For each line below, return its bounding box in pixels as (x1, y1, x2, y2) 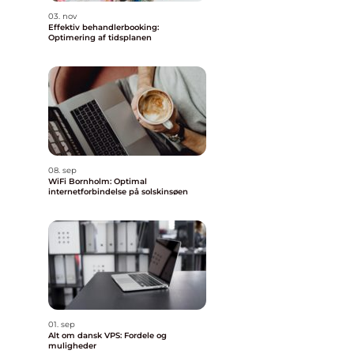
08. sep (48, 165, 77, 175)
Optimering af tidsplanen (48, 32, 152, 43)
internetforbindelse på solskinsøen (48, 186, 188, 197)
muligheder (48, 341, 96, 351)
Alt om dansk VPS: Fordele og (48, 330, 167, 341)
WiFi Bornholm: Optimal (48, 176, 147, 186)
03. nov (48, 11, 77, 21)
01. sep (48, 319, 75, 330)
